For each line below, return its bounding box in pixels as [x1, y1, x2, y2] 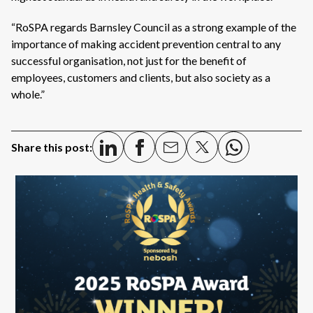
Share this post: [11, 140, 92, 154]
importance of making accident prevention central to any [11, 37, 281, 50]
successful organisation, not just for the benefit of [11, 54, 247, 67]
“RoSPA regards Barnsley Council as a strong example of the [11, 20, 296, 34]
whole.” [11, 87, 45, 101]
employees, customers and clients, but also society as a [11, 71, 270, 84]
